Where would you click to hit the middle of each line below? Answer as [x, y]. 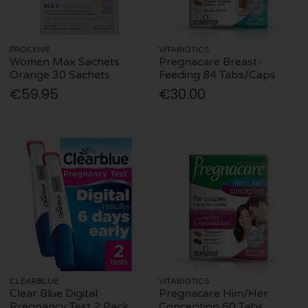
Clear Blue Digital [54, 293]
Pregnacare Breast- [211, 62]
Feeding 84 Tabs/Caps [218, 75]
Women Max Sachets [65, 62]
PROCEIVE [30, 49]
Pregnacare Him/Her [214, 293]
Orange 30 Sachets [60, 75]
